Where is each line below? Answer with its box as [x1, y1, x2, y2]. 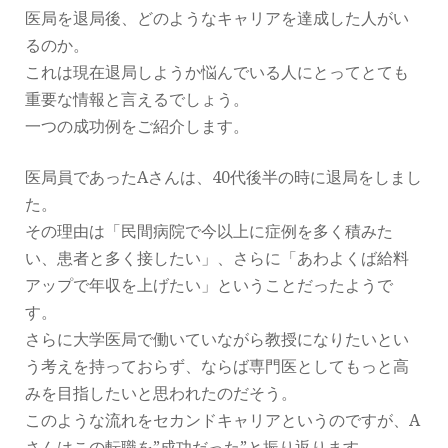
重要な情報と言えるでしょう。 [25, 90, 249, 109]
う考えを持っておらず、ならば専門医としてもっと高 [25, 357, 409, 376]
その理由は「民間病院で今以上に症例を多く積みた [25, 222, 393, 241]
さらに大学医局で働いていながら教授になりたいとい [25, 330, 409, 349]
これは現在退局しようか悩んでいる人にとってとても [25, 63, 409, 82]
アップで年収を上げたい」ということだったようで [25, 276, 393, 295]
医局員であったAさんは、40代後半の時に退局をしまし [25, 168, 422, 187]
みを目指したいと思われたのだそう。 [25, 384, 297, 403]
